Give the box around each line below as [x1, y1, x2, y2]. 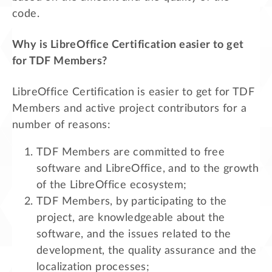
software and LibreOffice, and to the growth [36, 163, 259, 174]
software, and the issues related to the [36, 228, 231, 240]
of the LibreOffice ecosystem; [36, 179, 187, 191]
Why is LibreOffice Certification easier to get [12, 39, 244, 50]
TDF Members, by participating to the [36, 195, 227, 207]
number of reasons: [12, 119, 111, 131]
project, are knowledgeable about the [36, 212, 225, 223]
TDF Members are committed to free [36, 146, 225, 158]
